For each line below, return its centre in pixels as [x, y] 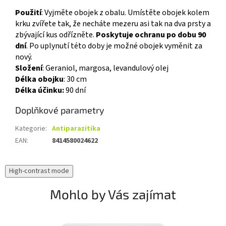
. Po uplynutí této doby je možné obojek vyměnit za [114, 46]
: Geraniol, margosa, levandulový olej [105, 68]
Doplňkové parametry [60, 110]
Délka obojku [39, 79]
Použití [28, 13]
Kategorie [30, 129]
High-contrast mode [39, 171]
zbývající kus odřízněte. [55, 35]
